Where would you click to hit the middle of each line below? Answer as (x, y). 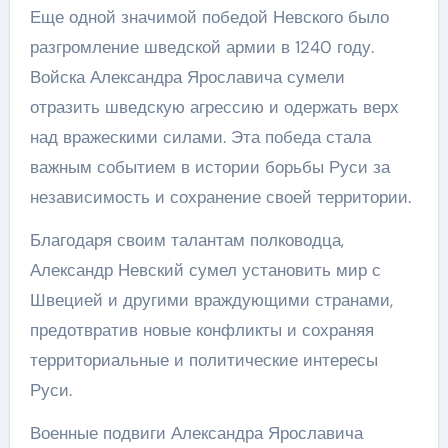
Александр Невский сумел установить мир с (205, 269)
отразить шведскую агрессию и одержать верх (214, 106)
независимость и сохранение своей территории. (220, 196)
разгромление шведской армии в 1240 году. (201, 46)
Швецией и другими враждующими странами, (211, 299)
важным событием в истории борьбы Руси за (209, 166)
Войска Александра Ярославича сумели (187, 76)
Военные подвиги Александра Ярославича (196, 432)
